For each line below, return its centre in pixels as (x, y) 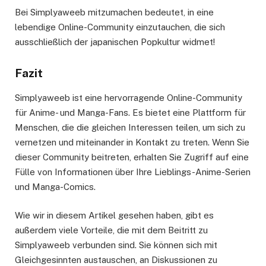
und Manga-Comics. (55, 186)
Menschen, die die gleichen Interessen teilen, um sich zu (130, 127)
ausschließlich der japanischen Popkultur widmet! (115, 42)
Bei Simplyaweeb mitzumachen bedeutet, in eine (114, 12)
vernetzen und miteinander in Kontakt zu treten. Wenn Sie (132, 142)
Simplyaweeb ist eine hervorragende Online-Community (129, 97)
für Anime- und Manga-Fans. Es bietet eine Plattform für (130, 112)
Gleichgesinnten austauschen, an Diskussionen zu (116, 259)
